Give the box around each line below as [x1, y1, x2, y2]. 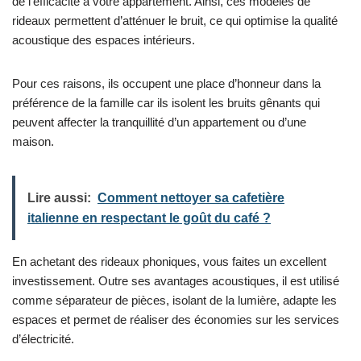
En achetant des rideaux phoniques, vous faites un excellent [12, 254, 326, 268]
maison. [12, 134, 54, 148]
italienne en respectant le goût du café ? [27, 210, 271, 225]
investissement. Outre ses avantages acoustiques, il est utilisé [12, 273, 339, 288]
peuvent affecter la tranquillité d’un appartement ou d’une [12, 114, 306, 129]
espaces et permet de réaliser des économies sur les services [12, 312, 339, 326]
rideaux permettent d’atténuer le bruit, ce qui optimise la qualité [12, 13, 338, 27]
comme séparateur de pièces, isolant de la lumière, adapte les [12, 293, 337, 307]
